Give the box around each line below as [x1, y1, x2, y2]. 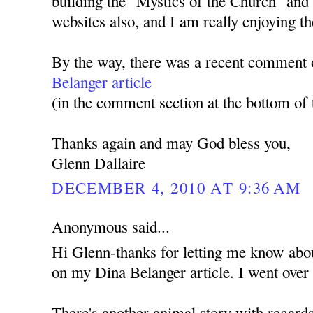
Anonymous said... [52, 216, 170, 238]
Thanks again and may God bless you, [52, 131, 291, 153]
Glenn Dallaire [52, 152, 146, 173]
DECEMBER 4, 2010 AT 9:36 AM [52, 176, 301, 198]
